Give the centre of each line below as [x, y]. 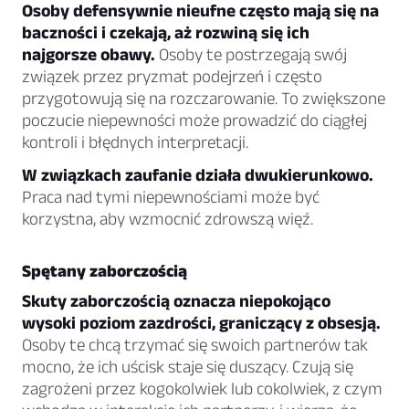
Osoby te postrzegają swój [251, 55]
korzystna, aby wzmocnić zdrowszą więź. [168, 219]
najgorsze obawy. [89, 55]
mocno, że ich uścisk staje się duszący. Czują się [188, 367]
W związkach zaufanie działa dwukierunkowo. [198, 175]
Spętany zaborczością [105, 271]
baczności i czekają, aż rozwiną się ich [166, 33]
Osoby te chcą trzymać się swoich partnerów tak [195, 345]
